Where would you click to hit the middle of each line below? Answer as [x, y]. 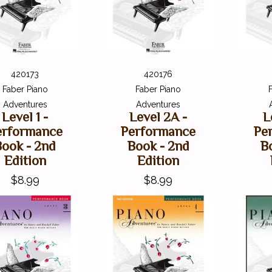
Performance [158, 132]
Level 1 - [25, 117]
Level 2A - [158, 117]
